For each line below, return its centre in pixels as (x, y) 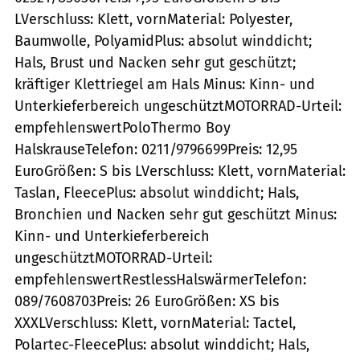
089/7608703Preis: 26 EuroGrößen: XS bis (147, 301)
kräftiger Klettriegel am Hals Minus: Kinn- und (165, 84)
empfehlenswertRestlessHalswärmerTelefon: (160, 279)
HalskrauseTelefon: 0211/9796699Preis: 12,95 (156, 149)
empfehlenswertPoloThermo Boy (123, 127)
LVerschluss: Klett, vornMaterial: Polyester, (153, 19)
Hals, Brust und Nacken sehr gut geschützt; (155, 62)
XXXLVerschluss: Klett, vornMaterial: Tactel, (155, 323)
